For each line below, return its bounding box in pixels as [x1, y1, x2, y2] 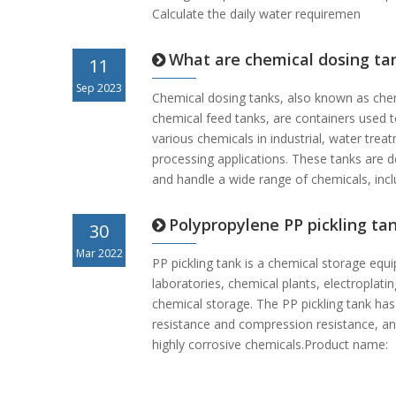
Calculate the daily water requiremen [152, 5, 361, 22]
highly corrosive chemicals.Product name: [152, 336, 388, 353]
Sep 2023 [76, 80, 122, 95]
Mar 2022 [75, 246, 123, 261]
